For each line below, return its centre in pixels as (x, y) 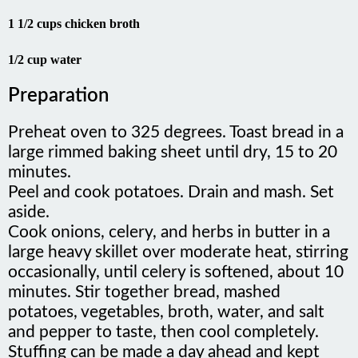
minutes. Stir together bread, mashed (144, 284)
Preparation (58, 88)
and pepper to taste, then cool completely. (163, 324)
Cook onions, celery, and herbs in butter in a (169, 225)
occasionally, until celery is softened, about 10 (176, 265)
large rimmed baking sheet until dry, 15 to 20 (173, 145)
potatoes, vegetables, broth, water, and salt (166, 304)
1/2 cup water (45, 52)
